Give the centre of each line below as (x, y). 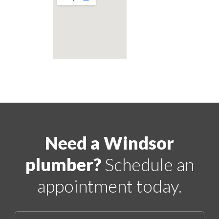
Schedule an (147, 164)
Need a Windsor (109, 143)
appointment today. (109, 186)
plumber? (63, 164)
